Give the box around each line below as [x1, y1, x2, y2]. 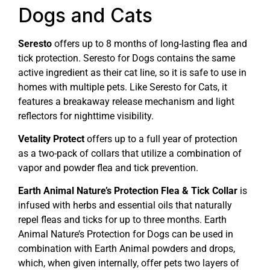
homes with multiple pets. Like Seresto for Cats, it [18, 81, 227, 93]
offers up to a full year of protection [84, 133, 237, 145]
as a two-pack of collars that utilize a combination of [18, 147, 242, 159]
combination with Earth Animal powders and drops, [18, 243, 235, 255]
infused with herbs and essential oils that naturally [18, 199, 232, 212]
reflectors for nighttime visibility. [18, 110, 154, 122]
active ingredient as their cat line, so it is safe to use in [18, 66, 246, 78]
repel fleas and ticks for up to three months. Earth [18, 214, 227, 226]
